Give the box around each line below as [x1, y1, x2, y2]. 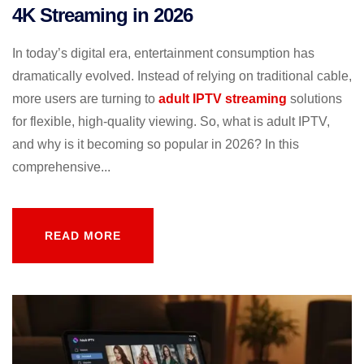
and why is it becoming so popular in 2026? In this [12, 136, 299, 151]
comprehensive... [12, 159, 110, 174]
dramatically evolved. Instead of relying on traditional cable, [12, 68, 352, 83]
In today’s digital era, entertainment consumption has [12, 45, 314, 60]
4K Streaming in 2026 [12, 3, 193, 26]
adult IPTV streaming [158, 91, 287, 106]
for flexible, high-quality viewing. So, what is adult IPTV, [12, 114, 330, 128]
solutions [287, 91, 342, 106]
